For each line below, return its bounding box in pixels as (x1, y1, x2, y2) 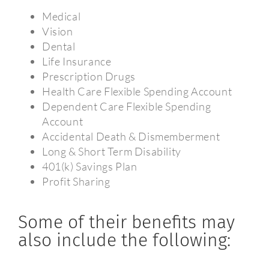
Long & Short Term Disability (41, 145, 181, 159)
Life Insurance (41, 55, 112, 68)
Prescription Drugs (41, 70, 136, 83)
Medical (41, 10, 81, 23)
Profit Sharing (41, 175, 110, 189)
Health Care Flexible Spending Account (41, 85, 232, 98)
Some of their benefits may (17, 211, 235, 233)
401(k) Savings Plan (41, 160, 138, 174)
